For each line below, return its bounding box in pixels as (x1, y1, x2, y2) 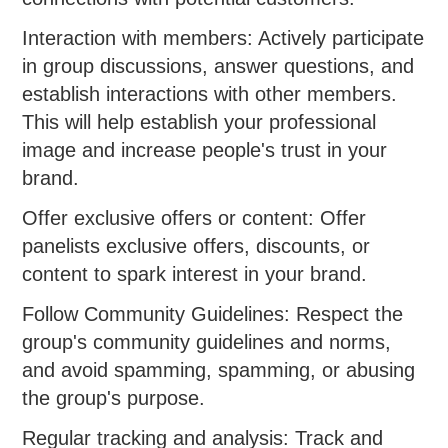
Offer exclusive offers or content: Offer (22, 207, 367, 230)
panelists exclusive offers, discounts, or (22, 235, 371, 258)
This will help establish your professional (22, 111, 377, 134)
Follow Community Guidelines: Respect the (22, 303, 404, 326)
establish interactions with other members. (22, 83, 398, 106)
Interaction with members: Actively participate (22, 27, 425, 50)
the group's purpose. (22, 387, 206, 410)
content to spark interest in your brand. (22, 263, 368, 286)
